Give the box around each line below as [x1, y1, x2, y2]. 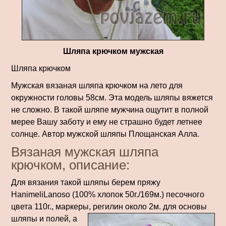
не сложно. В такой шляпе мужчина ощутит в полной [11, 105, 208, 114]
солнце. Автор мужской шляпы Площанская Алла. [11, 129, 199, 138]
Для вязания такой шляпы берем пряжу [11, 178, 160, 187]
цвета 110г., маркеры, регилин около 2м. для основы [11, 202, 207, 211]
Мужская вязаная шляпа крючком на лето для [11, 81, 183, 90]
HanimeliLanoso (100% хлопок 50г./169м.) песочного [11, 190, 204, 199]
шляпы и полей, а [11, 214, 77, 223]
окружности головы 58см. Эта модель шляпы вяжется [11, 93, 213, 102]
